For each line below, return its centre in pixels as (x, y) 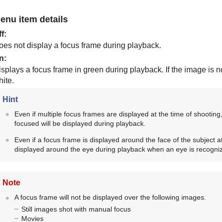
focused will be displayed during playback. (80, 124)
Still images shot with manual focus (76, 209)
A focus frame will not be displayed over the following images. (110, 197)
